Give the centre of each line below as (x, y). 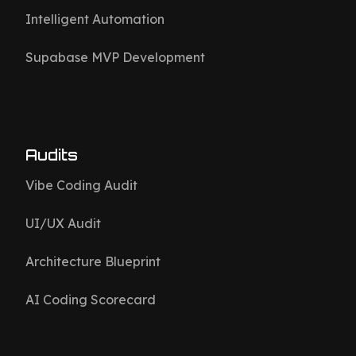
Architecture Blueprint (93, 261)
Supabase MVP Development (115, 57)
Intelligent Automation (95, 19)
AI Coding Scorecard (91, 300)
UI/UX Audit (63, 223)
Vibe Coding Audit (81, 185)
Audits (52, 155)
